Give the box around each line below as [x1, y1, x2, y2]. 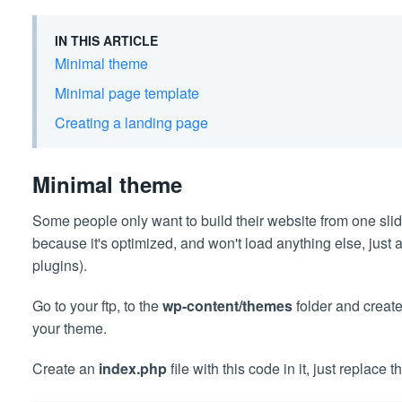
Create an [31, 357, 99, 379]
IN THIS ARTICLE [54, 31, 158, 49]
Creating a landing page [54, 112, 208, 133]
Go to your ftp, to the [31, 294, 162, 316]
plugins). [31, 254, 87, 275]
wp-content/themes [162, 294, 293, 316]
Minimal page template [54, 83, 199, 103]
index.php [98, 357, 167, 379]
